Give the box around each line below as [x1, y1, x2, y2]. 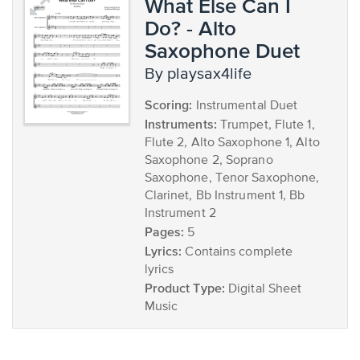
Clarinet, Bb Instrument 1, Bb [144, 190, 305, 202]
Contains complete [182, 246, 293, 259]
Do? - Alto [144, 16, 236, 39]
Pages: [144, 224, 185, 239]
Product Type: [144, 280, 225, 295]
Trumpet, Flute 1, [216, 119, 315, 132]
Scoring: [144, 97, 193, 112]
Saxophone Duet [144, 39, 300, 62]
